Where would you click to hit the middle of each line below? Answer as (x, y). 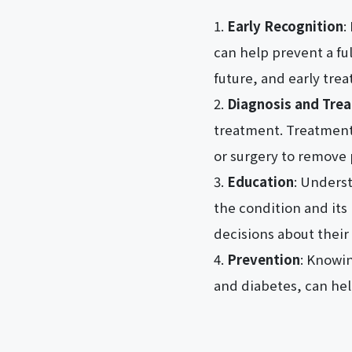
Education (260, 182)
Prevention (264, 260)
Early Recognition (285, 26)
